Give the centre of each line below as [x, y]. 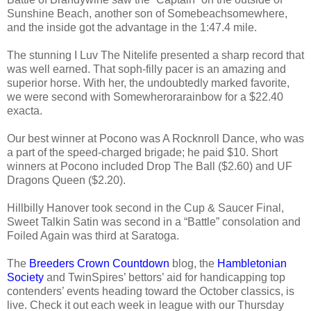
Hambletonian [252, 263]
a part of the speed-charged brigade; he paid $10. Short [142, 152]
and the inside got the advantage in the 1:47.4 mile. [133, 27]
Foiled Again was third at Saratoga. [94, 235]
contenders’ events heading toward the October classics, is [151, 291]
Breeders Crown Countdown [99, 263]
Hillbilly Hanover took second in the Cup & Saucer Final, [145, 208]
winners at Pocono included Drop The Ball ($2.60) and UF [150, 166]
